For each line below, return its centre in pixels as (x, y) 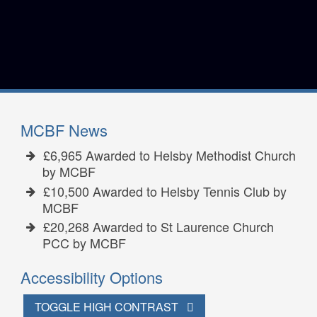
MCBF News (64, 130)
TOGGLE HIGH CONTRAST (106, 307)
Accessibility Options (91, 277)
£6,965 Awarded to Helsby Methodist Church (169, 155)
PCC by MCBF (84, 243)
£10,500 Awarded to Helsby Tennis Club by (165, 191)
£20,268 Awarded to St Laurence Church (158, 227)
